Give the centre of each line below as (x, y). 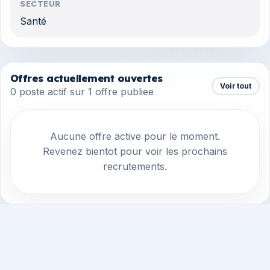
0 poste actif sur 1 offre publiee (82, 92)
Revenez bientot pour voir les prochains (135, 152)
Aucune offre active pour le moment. (135, 137)
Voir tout (236, 86)
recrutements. (135, 167)
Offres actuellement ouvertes (86, 78)
